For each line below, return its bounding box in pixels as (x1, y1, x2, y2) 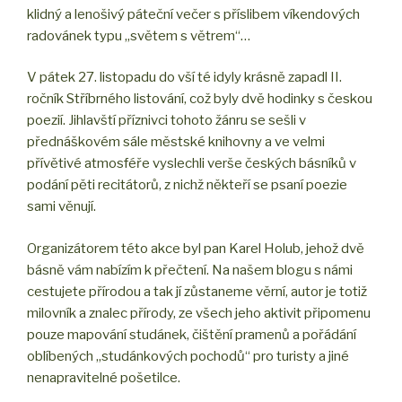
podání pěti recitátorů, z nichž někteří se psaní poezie (27, 177, 347, 194)
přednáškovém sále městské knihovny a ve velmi (27, 134, 325, 151)
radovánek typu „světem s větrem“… (27, 27, 250, 44)
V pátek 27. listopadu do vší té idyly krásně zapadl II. (27, 69, 342, 86)
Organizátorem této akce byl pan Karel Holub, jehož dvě (27, 240, 364, 257)
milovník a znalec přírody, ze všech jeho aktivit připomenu (27, 304, 371, 321)
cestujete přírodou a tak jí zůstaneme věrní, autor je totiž (27, 283, 367, 300)
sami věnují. (27, 198, 96, 215)
